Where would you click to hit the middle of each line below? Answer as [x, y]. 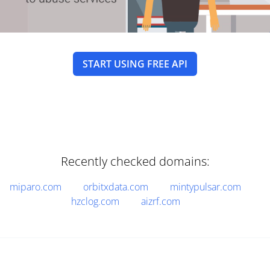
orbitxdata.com [116, 187]
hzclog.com [95, 201]
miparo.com [36, 187]
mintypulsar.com [206, 187]
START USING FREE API [135, 64]
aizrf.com [160, 201]
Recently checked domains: [135, 161]
